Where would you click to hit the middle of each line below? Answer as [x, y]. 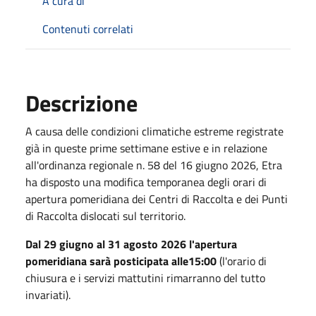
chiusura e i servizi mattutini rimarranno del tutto [145, 278]
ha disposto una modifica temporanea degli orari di [146, 182]
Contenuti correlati [88, 29]
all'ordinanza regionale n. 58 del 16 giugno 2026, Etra [154, 165]
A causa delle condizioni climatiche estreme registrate [154, 131]
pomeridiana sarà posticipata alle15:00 [121, 261]
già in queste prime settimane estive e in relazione [146, 148]
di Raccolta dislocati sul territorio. [105, 215]
